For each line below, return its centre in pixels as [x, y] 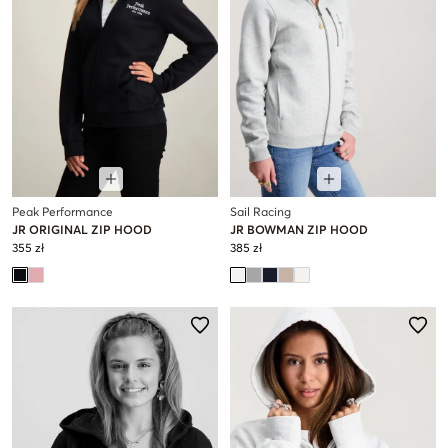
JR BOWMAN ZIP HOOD [299, 231]
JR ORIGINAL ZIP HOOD [82, 231]
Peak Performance [62, 213]
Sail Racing [260, 213]
